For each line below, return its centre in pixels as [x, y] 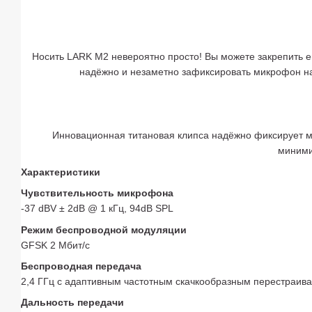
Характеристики [61, 172]
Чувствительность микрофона [97, 193]
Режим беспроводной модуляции [104, 229]
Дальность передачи [72, 303]
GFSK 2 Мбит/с [55, 245]
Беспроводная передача [81, 266]
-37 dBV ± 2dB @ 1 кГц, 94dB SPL [97, 209]
